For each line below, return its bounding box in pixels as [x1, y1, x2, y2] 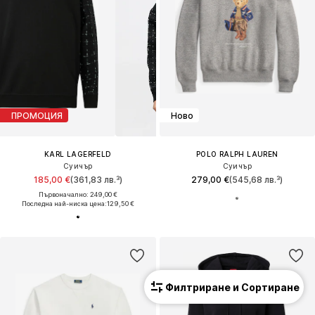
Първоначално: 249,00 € [38, 191, 117, 199]
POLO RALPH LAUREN [195, 150, 278, 159]
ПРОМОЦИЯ [11, 110, 63, 121]
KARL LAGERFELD [44, 150, 112, 159]
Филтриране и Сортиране [165, 281, 300, 293]
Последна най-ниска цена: [21, 200, 107, 208]
